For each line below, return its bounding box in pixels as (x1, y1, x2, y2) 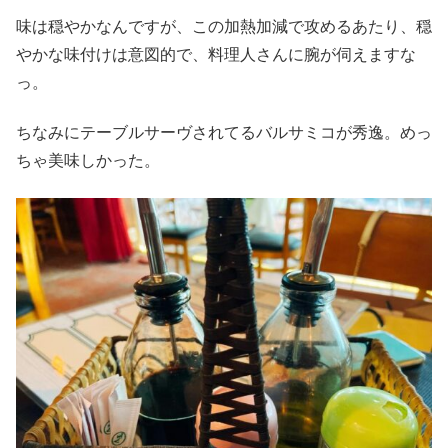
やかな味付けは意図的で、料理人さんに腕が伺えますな (16, 46, 416, 63)
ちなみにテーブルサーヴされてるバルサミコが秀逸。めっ (16, 124, 432, 142)
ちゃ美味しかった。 (16, 152, 160, 170)
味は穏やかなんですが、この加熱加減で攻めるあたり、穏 (16, 18, 432, 35)
